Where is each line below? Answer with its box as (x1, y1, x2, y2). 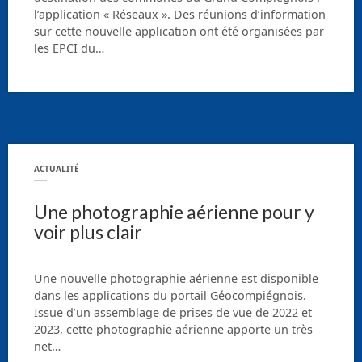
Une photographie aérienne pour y (34, 200, 314, 224)
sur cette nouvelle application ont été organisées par (34, 23, 324, 40)
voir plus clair (34, 221, 142, 244)
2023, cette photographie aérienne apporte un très (34, 321, 313, 337)
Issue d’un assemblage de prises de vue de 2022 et (34, 304, 312, 320)
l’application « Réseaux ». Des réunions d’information (34, 6, 326, 23)
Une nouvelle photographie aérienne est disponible (34, 270, 318, 286)
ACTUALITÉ (34, 163, 79, 175)
